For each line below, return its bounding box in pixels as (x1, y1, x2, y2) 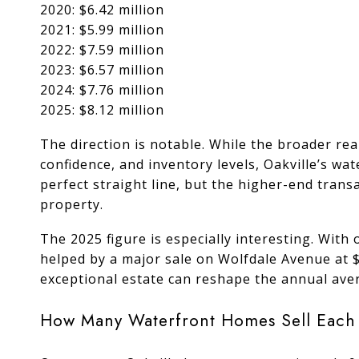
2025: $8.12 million (40, 100, 164, 119)
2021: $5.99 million (40, 20, 164, 38)
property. (40, 195, 103, 213)
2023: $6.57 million (40, 60, 164, 79)
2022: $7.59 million (40, 40, 164, 58)
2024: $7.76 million (40, 80, 164, 99)
